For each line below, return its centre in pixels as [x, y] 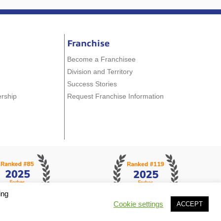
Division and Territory [100, 71]
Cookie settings [138, 204]
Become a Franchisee [101, 59]
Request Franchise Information [115, 96]
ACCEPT [190, 204]
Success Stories [92, 84]
